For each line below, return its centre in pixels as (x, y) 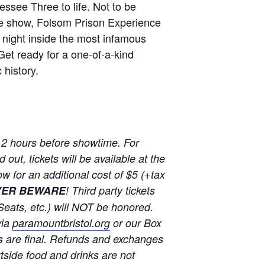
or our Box (135, 223)
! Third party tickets (110, 190)
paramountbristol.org (61, 223)
